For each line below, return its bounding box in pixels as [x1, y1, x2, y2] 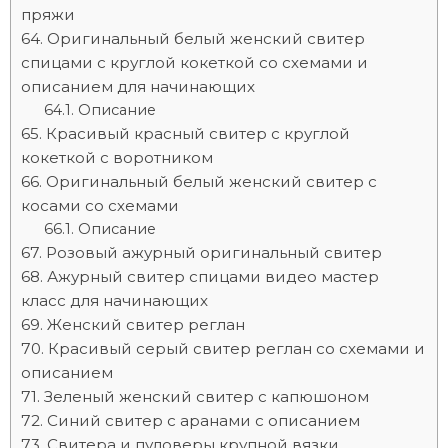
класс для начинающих [21, 291, 208, 310]
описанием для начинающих [21, 77, 255, 96]
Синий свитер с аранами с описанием [47, 411, 360, 430]
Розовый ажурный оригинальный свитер [46, 243, 382, 262]
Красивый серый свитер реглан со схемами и [48, 339, 425, 358]
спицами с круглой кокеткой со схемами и [21, 53, 368, 72]
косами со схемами [21, 196, 179, 215]
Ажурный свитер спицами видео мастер [47, 267, 379, 286]
